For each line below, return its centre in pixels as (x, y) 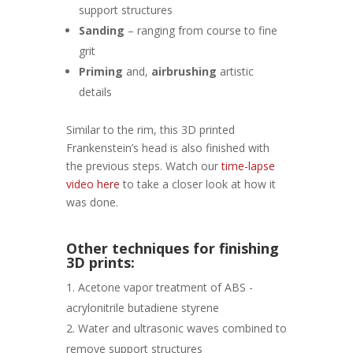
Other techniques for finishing (173, 248)
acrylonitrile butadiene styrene (143, 308)
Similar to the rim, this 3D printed (150, 130)
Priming (101, 71)
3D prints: (100, 262)
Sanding (103, 30)
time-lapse (248, 166)
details (95, 92)
